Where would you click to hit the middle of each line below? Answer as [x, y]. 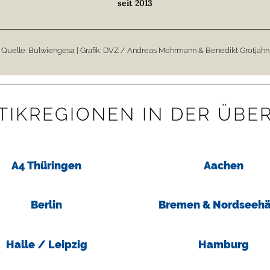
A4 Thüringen [47, 166]
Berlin [47, 205]
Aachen [223, 166]
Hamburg [223, 244]
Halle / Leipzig [46, 244]
